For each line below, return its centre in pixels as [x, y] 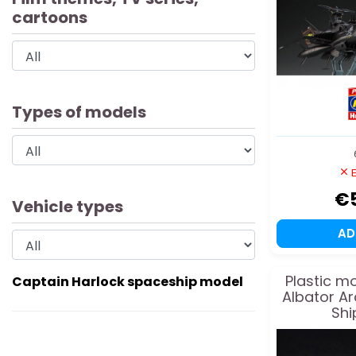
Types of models [79, 112]
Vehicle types [68, 207]
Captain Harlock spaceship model [128, 282]
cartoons [50, 18]
